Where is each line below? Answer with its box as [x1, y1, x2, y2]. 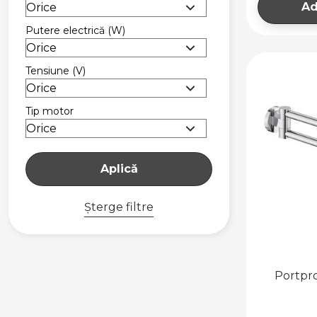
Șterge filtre [84, 200, 154, 214]
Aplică [100, 162, 138, 176]
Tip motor [25, 104, 74, 117]
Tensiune [25, 64, 72, 77]
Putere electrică [25, 23, 108, 37]
